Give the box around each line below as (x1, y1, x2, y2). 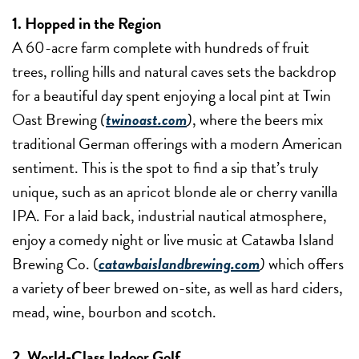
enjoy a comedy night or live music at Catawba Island (12, 227, 334, 252)
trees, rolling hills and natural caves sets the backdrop (12, 58, 337, 83)
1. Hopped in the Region (12, 10, 161, 35)
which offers (265, 251, 344, 276)
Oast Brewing (12, 107, 100, 131)
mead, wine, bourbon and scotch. (12, 299, 216, 324)
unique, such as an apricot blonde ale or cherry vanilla (12, 179, 337, 204)
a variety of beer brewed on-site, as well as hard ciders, (12, 275, 343, 300)
